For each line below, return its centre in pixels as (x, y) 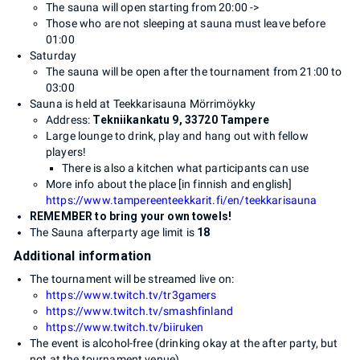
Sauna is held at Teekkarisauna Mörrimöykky (143, 103)
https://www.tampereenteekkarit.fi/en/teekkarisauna (182, 200)
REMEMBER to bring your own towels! (131, 216)
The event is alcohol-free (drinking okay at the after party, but (184, 343)
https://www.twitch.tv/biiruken (125, 327)
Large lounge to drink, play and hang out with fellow (177, 135)
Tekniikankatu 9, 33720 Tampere (181, 119)
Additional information (83, 256)
